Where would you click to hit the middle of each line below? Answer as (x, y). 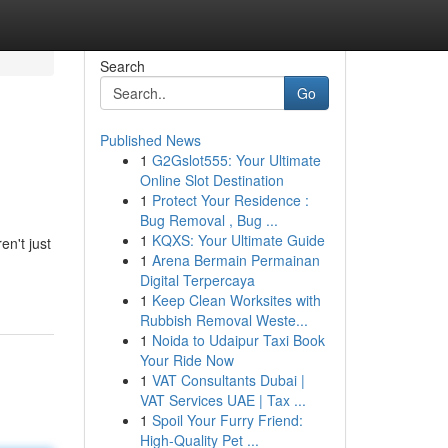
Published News (150, 140)
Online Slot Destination (211, 180)
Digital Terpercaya (197, 280)
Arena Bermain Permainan (235, 260)
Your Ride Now (186, 360)
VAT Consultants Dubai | (228, 380)
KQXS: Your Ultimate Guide (238, 240)
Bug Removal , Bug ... (208, 220)
